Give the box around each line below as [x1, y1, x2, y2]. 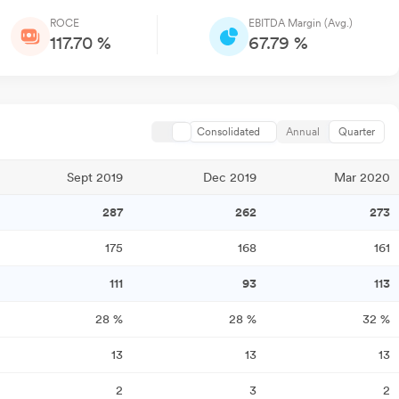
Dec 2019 [203, 170, 256, 184]
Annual [286, 126, 320, 138]
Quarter [338, 126, 375, 138]
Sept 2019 [67, 170, 123, 184]
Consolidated [197, 126, 260, 138]
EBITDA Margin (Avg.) [248, 17, 354, 29]
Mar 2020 [334, 170, 390, 184]
